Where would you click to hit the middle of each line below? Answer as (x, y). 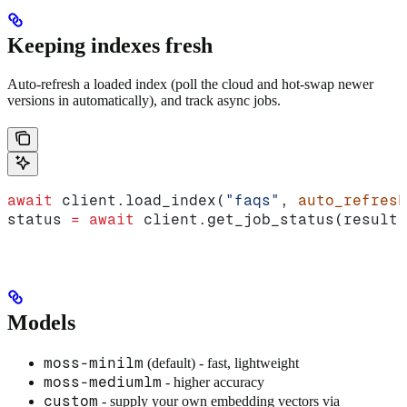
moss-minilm (94, 363)
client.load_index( (139, 201)
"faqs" (253, 201)
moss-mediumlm (103, 382)
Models (41, 323)
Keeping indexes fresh (110, 46)
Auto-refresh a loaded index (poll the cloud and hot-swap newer (190, 84)
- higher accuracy (213, 382)
